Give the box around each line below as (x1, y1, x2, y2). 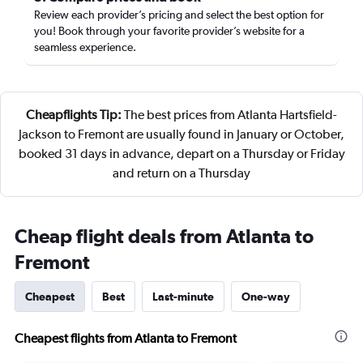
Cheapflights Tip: (26, 107, 122, 122)
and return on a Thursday (113, 165, 250, 181)
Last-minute (152, 290, 214, 303)
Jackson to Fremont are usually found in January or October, (19, 126, 344, 142)
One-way (241, 290, 290, 303)
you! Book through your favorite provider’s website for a (34, 24, 305, 37)
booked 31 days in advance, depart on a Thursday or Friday (18, 146, 345, 161)
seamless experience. (34, 41, 136, 53)
